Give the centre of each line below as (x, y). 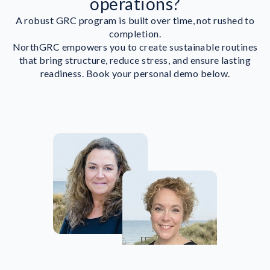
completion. (135, 33)
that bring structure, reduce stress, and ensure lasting (135, 60)
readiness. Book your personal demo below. (135, 73)
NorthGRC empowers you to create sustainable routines (135, 46)
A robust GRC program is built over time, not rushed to (135, 20)
